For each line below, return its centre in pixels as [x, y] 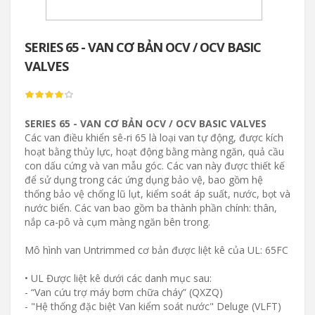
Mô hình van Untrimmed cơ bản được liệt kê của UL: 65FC [156, 250]
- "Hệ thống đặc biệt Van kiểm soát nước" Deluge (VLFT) [153, 306]
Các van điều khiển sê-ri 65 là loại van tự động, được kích [154, 137]
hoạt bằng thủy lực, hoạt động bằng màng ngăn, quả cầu [154, 152]
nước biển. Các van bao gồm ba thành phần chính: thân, [151, 208]
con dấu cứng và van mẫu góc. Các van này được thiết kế [155, 166]
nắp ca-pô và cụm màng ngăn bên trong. [117, 222]
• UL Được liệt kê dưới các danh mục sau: [118, 278]
